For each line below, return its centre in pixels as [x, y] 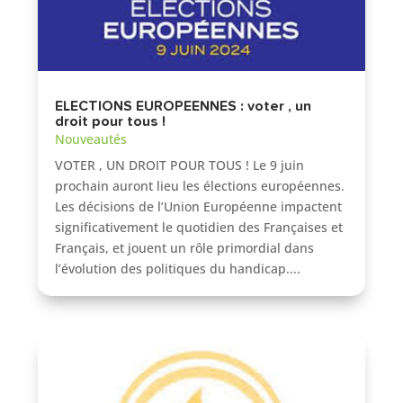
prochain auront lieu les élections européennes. [200, 185]
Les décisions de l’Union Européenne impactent [199, 206]
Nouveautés [91, 139]
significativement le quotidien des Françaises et [199, 227]
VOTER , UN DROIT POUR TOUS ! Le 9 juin [180, 165]
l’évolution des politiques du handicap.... [178, 268]
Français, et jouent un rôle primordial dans [185, 247]
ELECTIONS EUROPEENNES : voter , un [184, 106]
